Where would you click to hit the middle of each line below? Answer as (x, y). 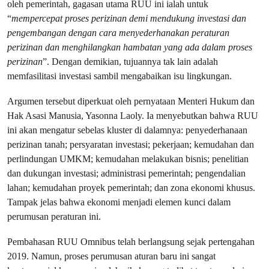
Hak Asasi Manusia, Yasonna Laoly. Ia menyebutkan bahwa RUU (133, 115)
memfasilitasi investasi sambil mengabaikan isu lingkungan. (119, 76)
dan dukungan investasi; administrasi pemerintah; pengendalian (126, 173)
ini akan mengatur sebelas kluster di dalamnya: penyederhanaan (127, 130)
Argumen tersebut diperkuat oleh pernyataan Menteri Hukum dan (131, 101)
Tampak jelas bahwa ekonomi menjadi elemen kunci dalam (119, 202)
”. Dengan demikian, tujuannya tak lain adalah (130, 61)
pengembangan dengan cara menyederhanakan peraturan (118, 32)
